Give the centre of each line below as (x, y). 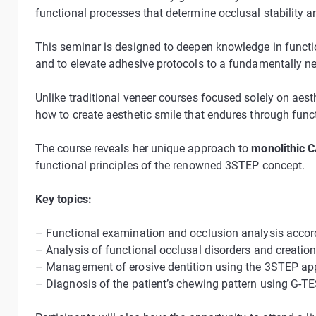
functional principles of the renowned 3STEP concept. (170, 165)
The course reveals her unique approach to (144, 148)
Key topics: (63, 199)
